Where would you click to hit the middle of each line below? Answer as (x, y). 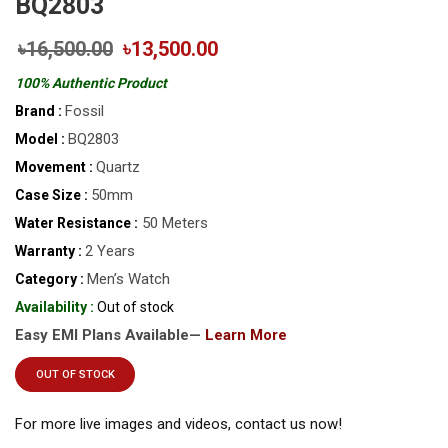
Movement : (54, 167)
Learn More (246, 335)
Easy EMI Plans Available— (110, 335)
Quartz (118, 167)
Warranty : (48, 251)
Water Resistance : (76, 223)
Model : (40, 139)
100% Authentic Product (91, 83)
